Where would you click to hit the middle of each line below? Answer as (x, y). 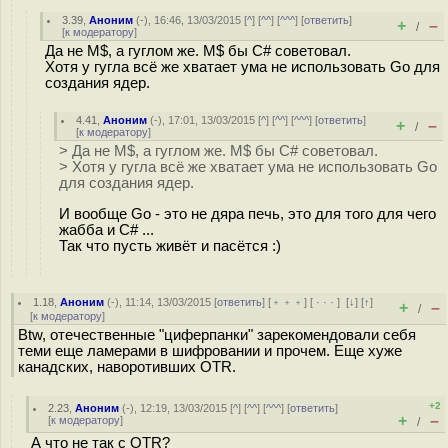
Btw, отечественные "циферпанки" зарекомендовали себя (217, 335)
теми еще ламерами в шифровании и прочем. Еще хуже (210, 351)
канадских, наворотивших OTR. (127, 367)
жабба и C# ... (106, 229)
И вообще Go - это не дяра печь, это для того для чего (247, 213)
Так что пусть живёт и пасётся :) (170, 245)
